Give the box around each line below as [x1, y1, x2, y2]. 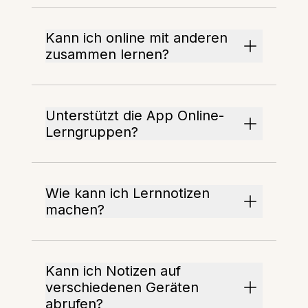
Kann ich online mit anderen [45, 30, 228, 46]
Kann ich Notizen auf [45, 263, 181, 279]
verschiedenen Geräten [45, 279, 199, 296]
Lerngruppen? [45, 124, 139, 140]
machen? [45, 201, 105, 218]
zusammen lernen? [45, 46, 170, 63]
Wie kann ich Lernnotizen [45, 185, 210, 201]
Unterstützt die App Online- [45, 107, 225, 124]
